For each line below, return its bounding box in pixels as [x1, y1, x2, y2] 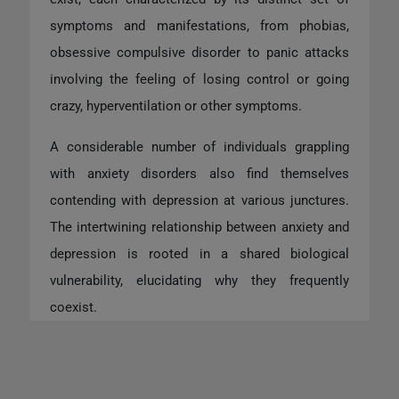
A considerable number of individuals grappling [50, 138, 349, 155]
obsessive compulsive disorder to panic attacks [50, 44, 349, 61]
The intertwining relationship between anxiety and [50, 218, 349, 235]
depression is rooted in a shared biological [50, 245, 349, 262]
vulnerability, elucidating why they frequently [50, 272, 349, 289]
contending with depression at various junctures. [50, 191, 349, 208]
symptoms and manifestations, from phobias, [50, 17, 349, 34]
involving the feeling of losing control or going [50, 70, 349, 87]
